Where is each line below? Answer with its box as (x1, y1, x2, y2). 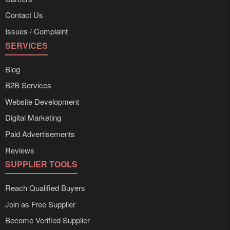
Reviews (5, 144, 34, 156)
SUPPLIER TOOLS (5, 158, 78, 170)
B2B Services (5, 80, 51, 91)
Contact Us (5, 9, 43, 21)
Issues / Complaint (5, 26, 68, 37)
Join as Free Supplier (5, 198, 75, 209)
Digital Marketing (5, 112, 61, 123)
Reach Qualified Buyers (5, 182, 85, 194)
